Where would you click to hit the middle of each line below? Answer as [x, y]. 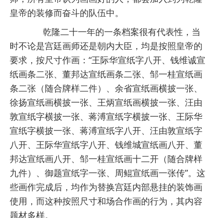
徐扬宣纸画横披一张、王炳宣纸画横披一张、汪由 [106, 102]
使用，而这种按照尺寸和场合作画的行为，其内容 [106, 201]
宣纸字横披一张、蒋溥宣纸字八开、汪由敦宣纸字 [106, 131]
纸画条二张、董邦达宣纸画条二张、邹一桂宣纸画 [106, 74]
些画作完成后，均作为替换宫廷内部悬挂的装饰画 [106, 187]
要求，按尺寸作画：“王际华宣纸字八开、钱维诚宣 [108, 60]
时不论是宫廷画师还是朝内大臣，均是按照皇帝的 [106, 46]
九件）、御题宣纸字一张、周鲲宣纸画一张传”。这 [108, 173]
